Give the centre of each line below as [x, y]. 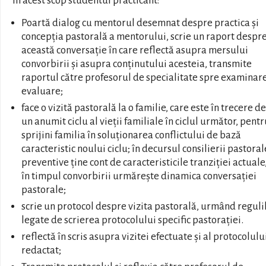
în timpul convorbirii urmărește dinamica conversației [139, 176]
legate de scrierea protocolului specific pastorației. [132, 220]
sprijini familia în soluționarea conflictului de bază [131, 135]
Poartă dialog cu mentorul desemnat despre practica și [140, 23]
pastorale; [44, 190]
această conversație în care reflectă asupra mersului [135, 50]
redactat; [41, 250]
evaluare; [42, 91]
